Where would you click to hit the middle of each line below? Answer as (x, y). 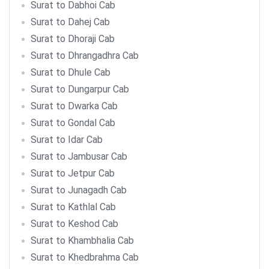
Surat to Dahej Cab (70, 22)
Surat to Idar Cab (67, 140)
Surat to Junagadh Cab (79, 190)
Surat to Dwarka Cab (74, 106)
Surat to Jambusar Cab (79, 156)
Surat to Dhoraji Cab (73, 39)
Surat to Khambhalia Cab (82, 240)
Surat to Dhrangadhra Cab (85, 56)
